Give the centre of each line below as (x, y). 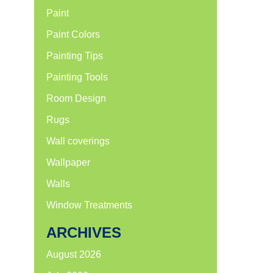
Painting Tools (77, 77)
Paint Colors (73, 34)
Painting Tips (75, 56)
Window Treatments (89, 205)
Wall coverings (78, 141)
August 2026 (74, 254)
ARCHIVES (84, 232)
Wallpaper (68, 162)
